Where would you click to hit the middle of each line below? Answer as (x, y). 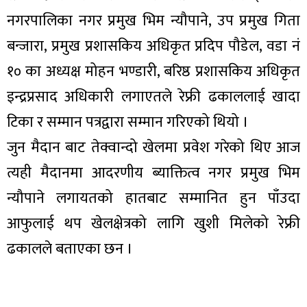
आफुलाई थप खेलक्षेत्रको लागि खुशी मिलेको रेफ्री (153, 224)
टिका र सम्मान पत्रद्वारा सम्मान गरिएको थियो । (128, 123)
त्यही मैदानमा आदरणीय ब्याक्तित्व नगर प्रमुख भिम (153, 173)
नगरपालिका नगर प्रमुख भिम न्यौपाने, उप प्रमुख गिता (153, 21)
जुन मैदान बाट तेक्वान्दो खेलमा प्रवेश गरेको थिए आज (153, 148)
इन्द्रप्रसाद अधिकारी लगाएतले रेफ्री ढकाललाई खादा (153, 97)
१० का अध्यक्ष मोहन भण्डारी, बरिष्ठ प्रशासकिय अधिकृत (153, 72)
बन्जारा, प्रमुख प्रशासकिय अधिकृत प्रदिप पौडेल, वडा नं (153, 47)
